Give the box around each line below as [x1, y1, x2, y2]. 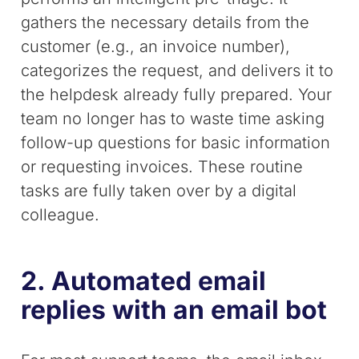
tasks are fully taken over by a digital [21, 181, 297, 200]
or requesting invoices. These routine [21, 157, 304, 176]
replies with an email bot [21, 294, 328, 325]
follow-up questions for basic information [21, 133, 331, 152]
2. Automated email [21, 265, 267, 296]
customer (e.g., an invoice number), [21, 37, 291, 56]
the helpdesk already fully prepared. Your [21, 85, 333, 104]
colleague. [21, 205, 100, 224]
